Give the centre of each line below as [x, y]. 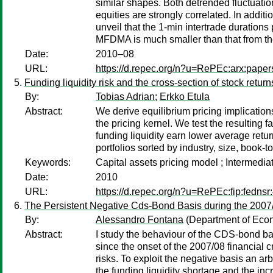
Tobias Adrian [125, 97]
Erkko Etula [185, 97]
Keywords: [48, 162]
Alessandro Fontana [140, 220]
